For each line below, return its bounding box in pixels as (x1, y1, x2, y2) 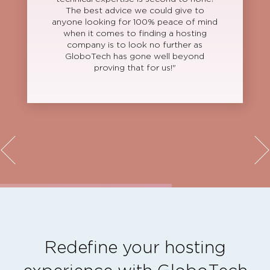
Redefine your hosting (44, 238, 226, 257)
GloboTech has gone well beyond (65, 51, 205, 61)
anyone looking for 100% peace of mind (52, 17, 218, 27)
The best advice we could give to (65, 5, 204, 15)
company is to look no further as (67, 40, 203, 49)
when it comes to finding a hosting (63, 28, 207, 38)
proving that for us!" (93, 63, 176, 72)
